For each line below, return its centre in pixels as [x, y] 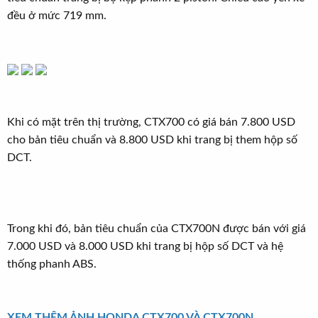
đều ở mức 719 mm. [57, 16]
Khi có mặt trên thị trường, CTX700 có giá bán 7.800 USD [151, 122]
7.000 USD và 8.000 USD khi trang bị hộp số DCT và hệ [145, 246]
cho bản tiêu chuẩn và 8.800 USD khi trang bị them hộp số [152, 140]
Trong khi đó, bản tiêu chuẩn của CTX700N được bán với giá [157, 229]
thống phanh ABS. [52, 264]
